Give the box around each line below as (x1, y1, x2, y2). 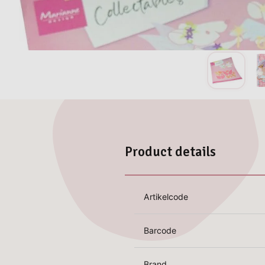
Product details (125, 143, 216, 160)
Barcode (144, 225, 177, 235)
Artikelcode (144, 191, 189, 202)
